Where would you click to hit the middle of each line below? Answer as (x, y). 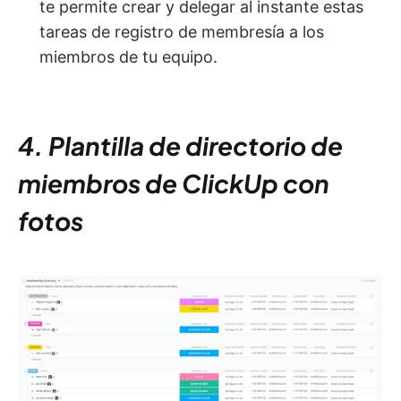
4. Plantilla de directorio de (180, 146)
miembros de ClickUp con (174, 183)
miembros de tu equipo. (128, 57)
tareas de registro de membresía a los (182, 32)
